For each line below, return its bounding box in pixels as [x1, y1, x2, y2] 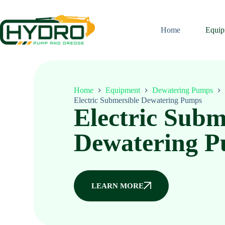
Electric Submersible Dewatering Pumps [74, 95, 202, 104]
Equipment [105, 86, 141, 95]
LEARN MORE [91, 181, 144, 190]
